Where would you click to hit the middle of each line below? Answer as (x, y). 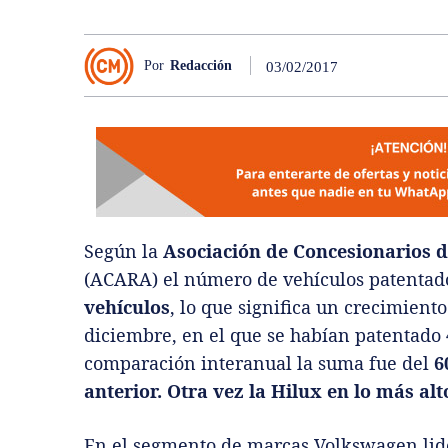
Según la (123, 251)
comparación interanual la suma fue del (256, 363)
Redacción (201, 65)
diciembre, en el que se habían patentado (265, 335)
